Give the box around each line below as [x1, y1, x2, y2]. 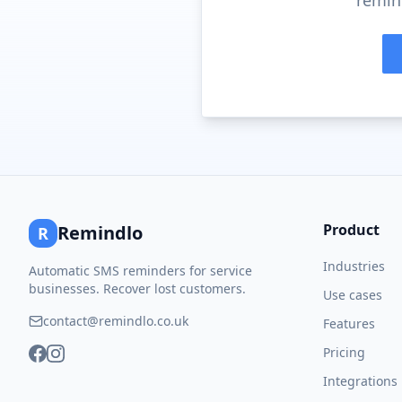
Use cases [323, 286, 382, 303]
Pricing [323, 344, 365, 361]
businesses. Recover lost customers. [29, 280, 246, 297]
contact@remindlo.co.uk [43, 312, 188, 329]
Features [323, 315, 375, 332]
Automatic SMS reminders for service [29, 262, 252, 279]
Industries [323, 258, 385, 275]
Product [323, 220, 380, 240]
